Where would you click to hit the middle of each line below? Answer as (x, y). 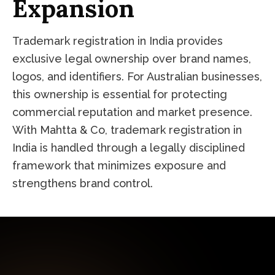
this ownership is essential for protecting (120, 94)
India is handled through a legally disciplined (129, 147)
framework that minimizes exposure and (119, 165)
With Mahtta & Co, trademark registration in (127, 130)
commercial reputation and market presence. (132, 112)
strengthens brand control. (83, 183)
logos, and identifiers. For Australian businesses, (137, 76)
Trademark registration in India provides (118, 41)
